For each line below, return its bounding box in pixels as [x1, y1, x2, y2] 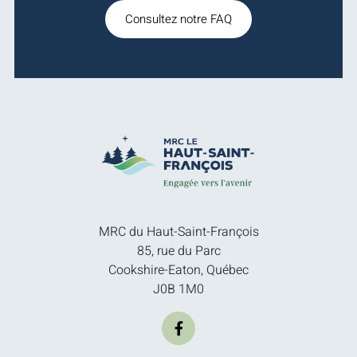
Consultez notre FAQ [125, 10, 232, 28]
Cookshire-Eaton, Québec [108, 260, 249, 280]
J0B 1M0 [153, 279, 204, 299]
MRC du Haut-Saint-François [98, 222, 259, 241]
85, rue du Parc [136, 241, 221, 261]
